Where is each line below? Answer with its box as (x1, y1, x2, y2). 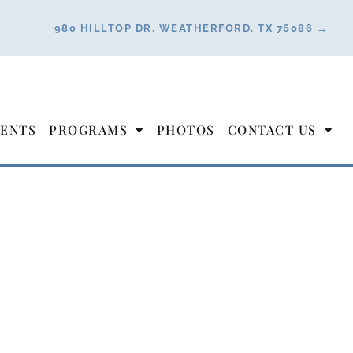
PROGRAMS (49, 121, 128, 139)
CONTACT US (227, 121, 317, 139)
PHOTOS (156, 121, 215, 139)
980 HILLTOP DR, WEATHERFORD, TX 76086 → (54, 22, 328, 34)
